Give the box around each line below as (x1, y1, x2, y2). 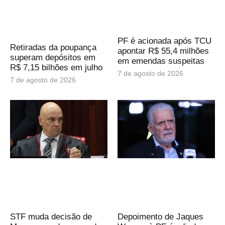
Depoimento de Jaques (118, 211, 203, 221)
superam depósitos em (10, 53, 95, 63)
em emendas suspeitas (118, 56, 204, 66)
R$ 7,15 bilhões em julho (10, 63, 102, 73)
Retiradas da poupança (10, 43, 96, 53)
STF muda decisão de (10, 211, 92, 221)
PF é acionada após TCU (118, 36, 211, 46)
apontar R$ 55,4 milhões (118, 46, 209, 56)
